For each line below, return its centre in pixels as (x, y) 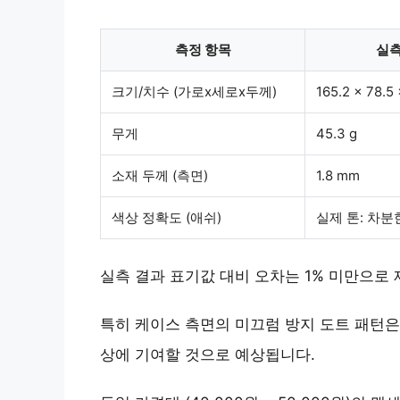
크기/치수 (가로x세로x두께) (194, 91)
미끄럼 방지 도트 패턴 (310, 324)
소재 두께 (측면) (160, 175)
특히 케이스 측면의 (167, 324)
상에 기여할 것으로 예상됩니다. (208, 354)
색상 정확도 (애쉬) (167, 217)
